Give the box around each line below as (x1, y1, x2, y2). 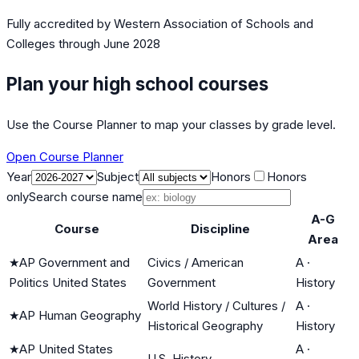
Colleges (6, 36, 55, 52)
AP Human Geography (19, 307, 141, 323)
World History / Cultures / (147, 297, 285, 313)
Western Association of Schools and (114, 16, 313, 32)
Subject (97, 168, 139, 184)
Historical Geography (147, 317, 263, 333)
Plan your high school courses (6, 72, 268, 95)
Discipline (190, 220, 250, 236)
